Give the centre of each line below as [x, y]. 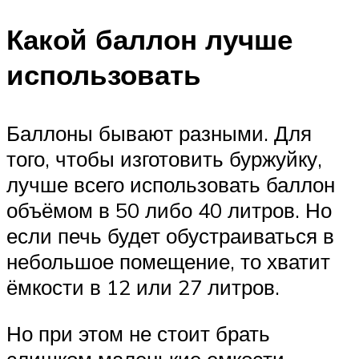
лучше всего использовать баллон [171, 185]
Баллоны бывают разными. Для [159, 133]
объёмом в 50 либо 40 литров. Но [169, 210]
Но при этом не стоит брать [138, 333]
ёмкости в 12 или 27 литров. [143, 287]
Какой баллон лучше [149, 40]
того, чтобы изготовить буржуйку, [164, 159]
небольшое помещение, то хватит [168, 262]
